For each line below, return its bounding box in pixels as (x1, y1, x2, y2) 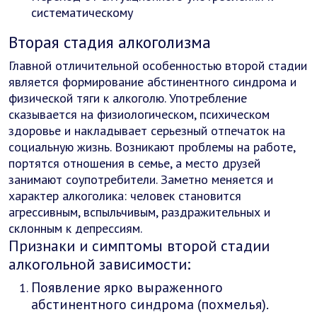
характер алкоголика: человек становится (8, 188, 241, 204)
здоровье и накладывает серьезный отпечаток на (8, 122, 285, 139)
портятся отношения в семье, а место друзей (8, 155, 260, 171)
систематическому (31, 4, 133, 21)
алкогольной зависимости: (8, 254, 190, 274)
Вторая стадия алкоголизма (8, 31, 211, 52)
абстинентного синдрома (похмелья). (31, 295, 269, 313)
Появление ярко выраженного (31, 278, 223, 296)
